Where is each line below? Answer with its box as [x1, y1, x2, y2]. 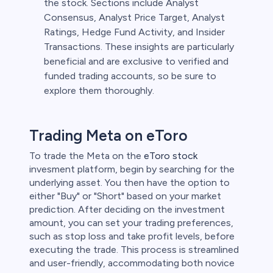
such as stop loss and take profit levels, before [29, 230, 235, 242]
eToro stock [144, 149, 197, 161]
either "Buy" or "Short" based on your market [29, 190, 221, 202]
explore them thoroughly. [44, 84, 154, 96]
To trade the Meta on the [29, 149, 144, 161]
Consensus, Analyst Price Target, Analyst [44, 11, 225, 23]
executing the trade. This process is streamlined [29, 243, 239, 255]
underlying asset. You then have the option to [29, 176, 230, 188]
